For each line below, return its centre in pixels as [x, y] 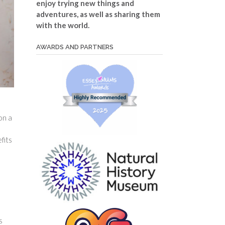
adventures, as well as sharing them [98, 14]
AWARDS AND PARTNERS [75, 47]
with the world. [63, 25]
